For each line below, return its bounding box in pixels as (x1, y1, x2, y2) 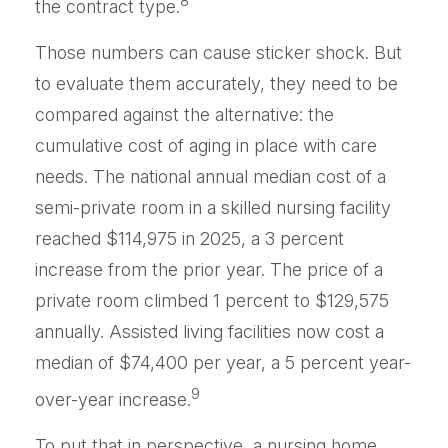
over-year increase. (35, 389, 191, 410)
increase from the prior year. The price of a (35, 259, 383, 280)
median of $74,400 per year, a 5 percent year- (35, 352, 411, 373)
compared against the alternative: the (35, 104, 334, 125)
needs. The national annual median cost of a (35, 166, 386, 187)
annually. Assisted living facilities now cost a (35, 321, 384, 342)
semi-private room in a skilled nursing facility (35, 197, 391, 218)
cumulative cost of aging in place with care (35, 135, 377, 156)
